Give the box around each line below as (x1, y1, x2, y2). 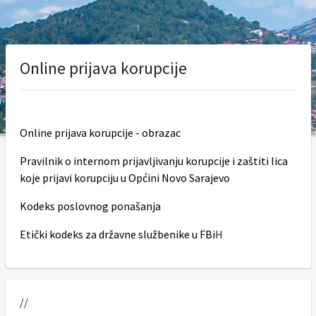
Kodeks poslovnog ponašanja (19, 199, 161, 213)
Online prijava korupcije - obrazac (19, 126, 181, 140)
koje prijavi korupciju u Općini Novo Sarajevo (19, 171, 230, 185)
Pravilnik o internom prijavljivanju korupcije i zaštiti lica (19, 154, 288, 168)
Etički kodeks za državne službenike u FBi (19, 227, 215, 241)
